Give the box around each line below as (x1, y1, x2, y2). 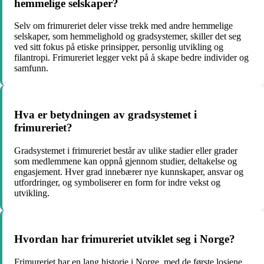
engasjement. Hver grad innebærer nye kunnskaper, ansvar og (14, 166, 243, 177)
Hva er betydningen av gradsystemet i (14, 108, 197, 121)
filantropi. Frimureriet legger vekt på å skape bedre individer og (14, 52, 249, 63)
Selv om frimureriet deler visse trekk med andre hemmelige (14, 21, 233, 31)
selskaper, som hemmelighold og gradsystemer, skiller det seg (14, 31, 241, 42)
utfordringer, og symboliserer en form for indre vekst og (14, 177, 220, 187)
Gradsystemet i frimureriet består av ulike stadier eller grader (14, 145, 237, 156)
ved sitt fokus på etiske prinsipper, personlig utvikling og (14, 42, 223, 52)
